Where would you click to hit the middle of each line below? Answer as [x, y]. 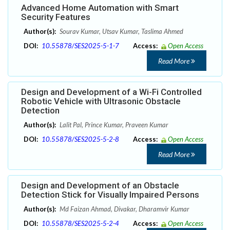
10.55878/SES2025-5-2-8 [80, 139]
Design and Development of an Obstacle [100, 186]
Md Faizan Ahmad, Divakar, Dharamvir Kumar [124, 209]
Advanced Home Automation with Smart [100, 8]
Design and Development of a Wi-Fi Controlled [111, 92]
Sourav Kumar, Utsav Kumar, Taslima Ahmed [121, 32]
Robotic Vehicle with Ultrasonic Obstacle [101, 101]
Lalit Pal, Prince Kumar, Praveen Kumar [113, 125]
